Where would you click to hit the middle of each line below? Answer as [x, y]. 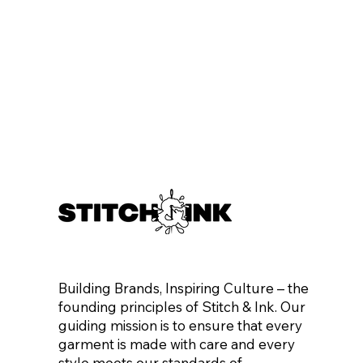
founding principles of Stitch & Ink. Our [182, 307]
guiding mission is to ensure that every [180, 325]
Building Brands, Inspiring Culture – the [184, 288]
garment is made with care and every [177, 344]
